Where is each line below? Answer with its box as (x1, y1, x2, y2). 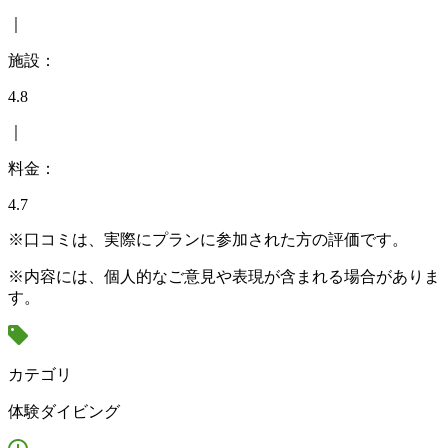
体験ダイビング (8, 403, 120, 421)
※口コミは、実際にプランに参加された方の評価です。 (8, 231, 408, 249)
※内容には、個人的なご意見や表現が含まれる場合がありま (8, 268, 440, 286)
